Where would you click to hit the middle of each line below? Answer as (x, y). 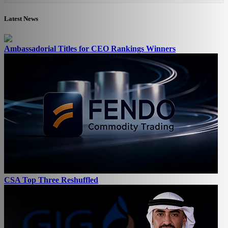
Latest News (21, 18)
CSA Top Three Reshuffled (51, 180)
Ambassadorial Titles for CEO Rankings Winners (90, 48)
